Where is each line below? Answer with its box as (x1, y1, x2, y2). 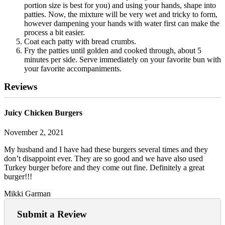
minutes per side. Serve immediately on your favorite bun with (24, 55, 221, 64)
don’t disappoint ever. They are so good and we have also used (4, 154, 203, 163)
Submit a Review (17, 209, 87, 220)
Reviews (4, 81, 37, 92)
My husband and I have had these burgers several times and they (4, 145, 208, 154)
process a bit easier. (24, 28, 85, 37)
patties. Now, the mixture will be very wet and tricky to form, (24, 10, 217, 19)
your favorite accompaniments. (24, 64, 122, 73)
